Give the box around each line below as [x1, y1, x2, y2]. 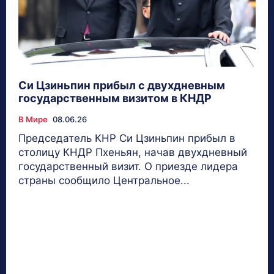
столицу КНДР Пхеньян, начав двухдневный [18, 146, 247, 158]
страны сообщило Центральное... [18, 174, 190, 187]
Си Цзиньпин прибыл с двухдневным [18, 78, 225, 92]
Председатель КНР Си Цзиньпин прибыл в [18, 131, 235, 144]
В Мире [18, 114, 48, 124]
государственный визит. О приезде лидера [18, 160, 238, 172]
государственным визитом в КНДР [18, 91, 212, 105]
